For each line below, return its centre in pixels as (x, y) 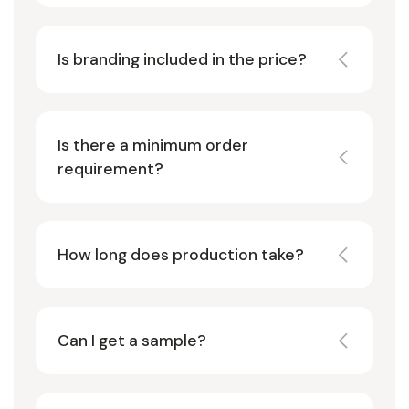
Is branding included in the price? (182, 59)
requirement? (110, 168)
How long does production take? (181, 254)
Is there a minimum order (153, 145)
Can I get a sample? (132, 340)
